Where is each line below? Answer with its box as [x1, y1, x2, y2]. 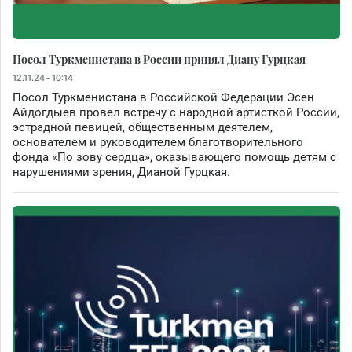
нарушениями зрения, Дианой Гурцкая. [13, 164, 230, 179]
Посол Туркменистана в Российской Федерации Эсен [13, 90, 314, 104]
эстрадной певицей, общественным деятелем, [13, 119, 273, 134]
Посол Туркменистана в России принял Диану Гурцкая [13, 50, 306, 67]
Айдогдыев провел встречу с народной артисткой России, [13, 104, 339, 119]
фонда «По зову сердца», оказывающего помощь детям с [13, 149, 336, 164]
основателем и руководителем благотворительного [13, 134, 303, 149]
